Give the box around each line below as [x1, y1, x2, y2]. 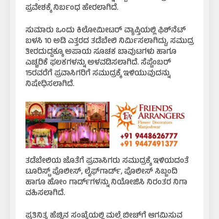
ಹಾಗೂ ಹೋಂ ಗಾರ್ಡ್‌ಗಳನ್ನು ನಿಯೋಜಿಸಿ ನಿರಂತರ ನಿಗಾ [25, 176, 187, 189]
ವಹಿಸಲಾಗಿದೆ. [25, 187, 65, 200]
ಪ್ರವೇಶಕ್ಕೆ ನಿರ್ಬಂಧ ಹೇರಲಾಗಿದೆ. [25, 2, 118, 15]
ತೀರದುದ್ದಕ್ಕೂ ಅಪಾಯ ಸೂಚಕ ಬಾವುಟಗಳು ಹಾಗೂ [25, 46, 176, 59]
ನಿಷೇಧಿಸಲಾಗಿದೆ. [25, 78, 74, 91]
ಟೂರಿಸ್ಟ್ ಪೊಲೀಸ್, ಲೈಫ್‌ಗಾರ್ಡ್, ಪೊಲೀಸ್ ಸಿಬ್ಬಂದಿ [25, 165, 177, 178]
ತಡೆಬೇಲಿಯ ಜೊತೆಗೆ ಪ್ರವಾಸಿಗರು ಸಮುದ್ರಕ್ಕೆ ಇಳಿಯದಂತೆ [25, 154, 189, 168]
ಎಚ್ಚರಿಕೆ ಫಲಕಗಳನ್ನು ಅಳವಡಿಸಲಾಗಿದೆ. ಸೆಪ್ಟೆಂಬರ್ [25, 57, 171, 70]
